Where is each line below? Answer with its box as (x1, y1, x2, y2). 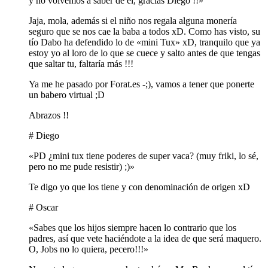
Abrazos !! (29, 110, 69, 121)
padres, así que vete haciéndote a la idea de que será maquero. (29, 233, 261, 244)
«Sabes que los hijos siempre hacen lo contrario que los (29, 223, 236, 233)
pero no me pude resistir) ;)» (29, 162, 135, 172)
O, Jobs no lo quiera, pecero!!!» (29, 244, 148, 255)
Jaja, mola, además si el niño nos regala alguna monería (29, 16, 237, 26)
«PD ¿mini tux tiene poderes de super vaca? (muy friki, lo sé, (29, 151, 258, 162)
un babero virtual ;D (29, 90, 105, 100)
